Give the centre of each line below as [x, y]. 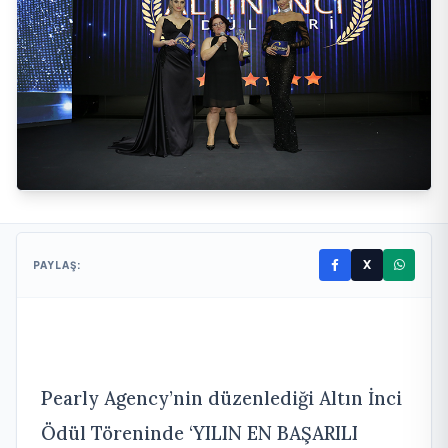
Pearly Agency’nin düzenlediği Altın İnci [221, 398]
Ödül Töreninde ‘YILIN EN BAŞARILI [199, 433]
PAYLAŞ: [57, 264]
